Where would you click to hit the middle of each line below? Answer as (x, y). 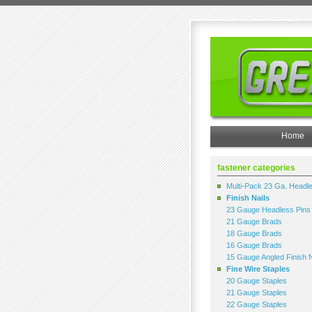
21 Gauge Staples (257, 292)
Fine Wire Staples (258, 269)
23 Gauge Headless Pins (268, 210)
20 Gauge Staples (257, 281)
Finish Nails (248, 198)
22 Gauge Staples (257, 304)
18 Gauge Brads (254, 233)
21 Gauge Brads (254, 221)
